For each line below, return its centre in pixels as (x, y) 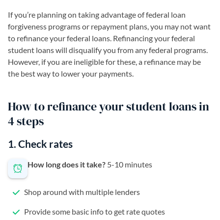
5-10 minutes (129, 165)
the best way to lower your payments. (71, 74)
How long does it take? (67, 165)
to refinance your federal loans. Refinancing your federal (101, 38)
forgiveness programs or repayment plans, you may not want (109, 27)
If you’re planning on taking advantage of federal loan (97, 15)
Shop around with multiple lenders (81, 192)
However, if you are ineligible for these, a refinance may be (104, 62)
